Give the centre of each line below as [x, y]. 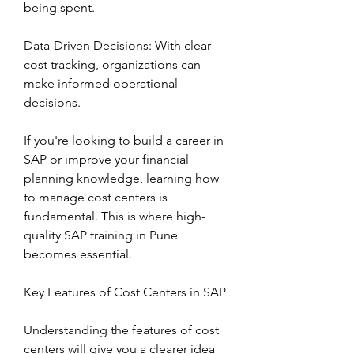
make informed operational [101, 83]
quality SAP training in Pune [101, 235]
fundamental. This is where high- [115, 216]
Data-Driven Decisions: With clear [117, 45]
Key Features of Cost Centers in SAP [125, 292]
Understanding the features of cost [121, 330]
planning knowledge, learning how [121, 178]
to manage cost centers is [96, 197]
